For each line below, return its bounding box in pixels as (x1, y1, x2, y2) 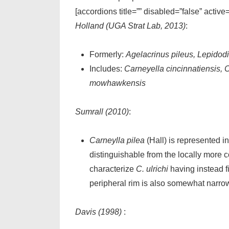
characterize (89, 165, 136, 173)
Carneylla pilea (89, 136, 145, 145)
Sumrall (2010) (75, 107, 129, 116)
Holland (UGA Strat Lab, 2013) (75, 21, 186, 30)
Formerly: (89, 50, 126, 59)
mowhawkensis (89, 79, 146, 87)
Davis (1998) (75, 208, 124, 216)
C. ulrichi (136, 165, 168, 173)
